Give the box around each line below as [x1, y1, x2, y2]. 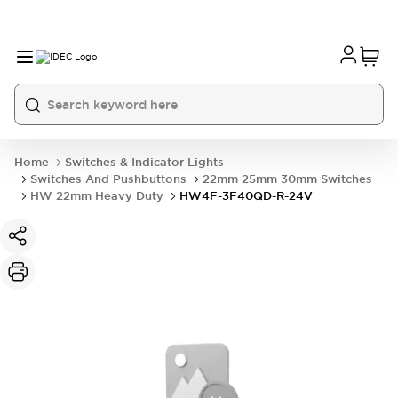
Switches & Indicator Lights [65, 155, 224, 170]
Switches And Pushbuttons [30, 171, 187, 187]
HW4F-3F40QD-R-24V [179, 188, 313, 203]
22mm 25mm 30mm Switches [203, 171, 372, 187]
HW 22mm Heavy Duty [30, 188, 163, 203]
